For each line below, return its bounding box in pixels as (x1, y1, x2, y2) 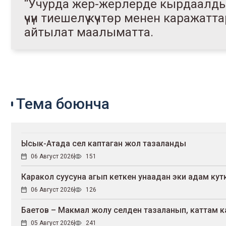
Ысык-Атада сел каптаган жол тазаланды (21, 139, 186, 149)
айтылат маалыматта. (24, 25, 153, 40)
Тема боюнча (16, 95, 109, 113)
